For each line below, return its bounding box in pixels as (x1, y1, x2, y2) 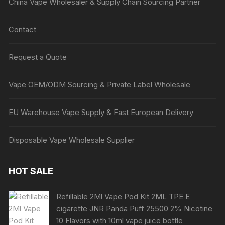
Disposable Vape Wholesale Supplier (9, 135, 135, 145)
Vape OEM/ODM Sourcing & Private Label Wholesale (9, 80, 191, 89)
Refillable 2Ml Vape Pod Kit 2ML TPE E (56, 192, 190, 201)
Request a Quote (9, 52, 67, 62)
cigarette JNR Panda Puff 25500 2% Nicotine (56, 204, 213, 213)
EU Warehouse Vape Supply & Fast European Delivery (9, 107, 194, 117)
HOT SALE (9, 166, 54, 176)
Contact (9, 25, 37, 34)
